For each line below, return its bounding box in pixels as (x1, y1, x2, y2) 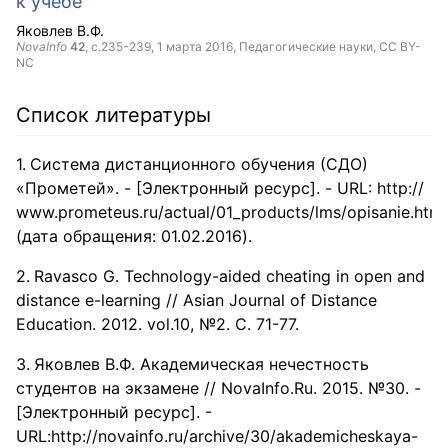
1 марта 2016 (157, 38, 233, 54)
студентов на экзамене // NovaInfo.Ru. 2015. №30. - (16, 377, 421, 398)
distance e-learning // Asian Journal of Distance (16, 289, 377, 310)
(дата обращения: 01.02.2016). (16, 225, 252, 246)
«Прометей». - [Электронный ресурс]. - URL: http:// (16, 177, 424, 198)
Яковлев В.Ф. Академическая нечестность (34, 353, 369, 374)
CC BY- (379, 38, 421, 54)
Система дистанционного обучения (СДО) (30, 153, 368, 174)
